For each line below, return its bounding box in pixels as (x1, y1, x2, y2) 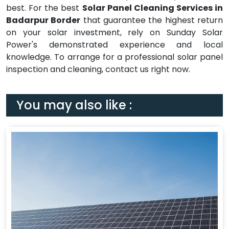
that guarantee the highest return (80, 14, 223, 26)
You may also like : (16, 97, 132, 113)
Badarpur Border (6, 14, 81, 26)
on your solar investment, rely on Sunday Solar (6, 27, 223, 38)
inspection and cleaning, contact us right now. (6, 63, 190, 75)
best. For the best (6, 2, 82, 14)
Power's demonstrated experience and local (6, 39, 223, 51)
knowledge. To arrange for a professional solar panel (6, 51, 223, 63)
